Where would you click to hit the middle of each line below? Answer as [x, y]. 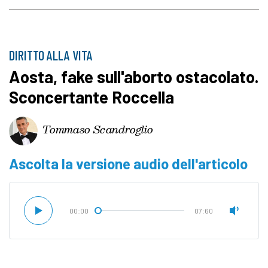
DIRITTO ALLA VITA [51, 55]
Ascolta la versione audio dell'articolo [128, 164]
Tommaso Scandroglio [98, 129]
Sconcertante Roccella [92, 97]
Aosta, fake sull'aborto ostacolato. [134, 77]
